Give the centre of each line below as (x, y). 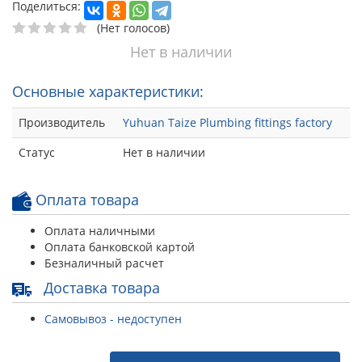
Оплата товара (85, 200)
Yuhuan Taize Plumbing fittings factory (227, 123)
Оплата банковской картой (120, 247)
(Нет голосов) (133, 28)
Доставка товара (100, 288)
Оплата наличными (100, 231)
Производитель (62, 123)
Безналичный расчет (104, 263)
